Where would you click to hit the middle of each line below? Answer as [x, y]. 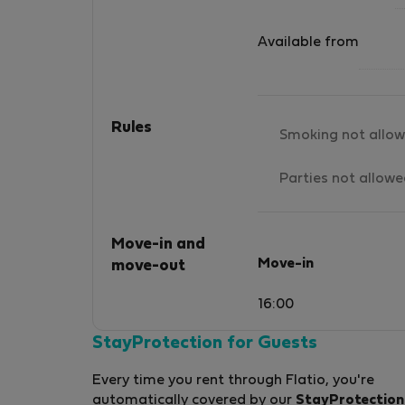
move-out [148, 266]
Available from [308, 43]
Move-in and [158, 245]
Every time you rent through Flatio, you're [233, 381]
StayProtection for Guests [205, 344]
